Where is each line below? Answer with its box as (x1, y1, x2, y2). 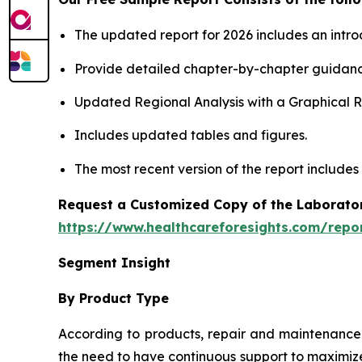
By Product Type (58, 289, 169, 306)
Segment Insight (58, 254, 170, 271)
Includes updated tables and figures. (74, 127, 307, 144)
